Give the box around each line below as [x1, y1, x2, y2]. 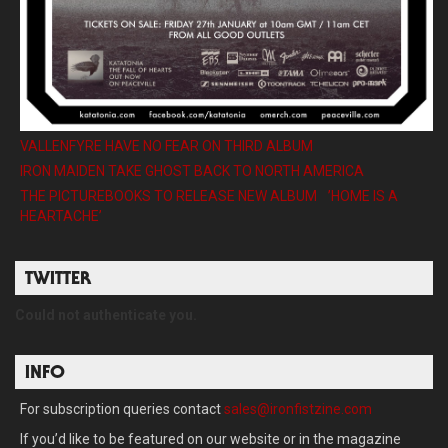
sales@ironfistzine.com [224, 401, 372, 418]
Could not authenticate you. [15, 307, 197, 324]
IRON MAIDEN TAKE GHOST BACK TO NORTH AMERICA [20, 163, 364, 180]
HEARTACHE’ [20, 208, 102, 225]
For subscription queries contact [20, 401, 224, 418]
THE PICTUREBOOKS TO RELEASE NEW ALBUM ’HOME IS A [20, 188, 398, 205]
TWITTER [25, 271, 91, 290]
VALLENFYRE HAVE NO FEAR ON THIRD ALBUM [20, 138, 313, 155]
